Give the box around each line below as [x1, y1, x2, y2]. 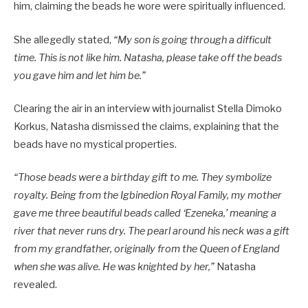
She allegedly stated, [14, 33, 113, 46]
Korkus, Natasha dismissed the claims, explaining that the [14, 120, 279, 133]
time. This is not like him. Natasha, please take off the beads [14, 51, 282, 64]
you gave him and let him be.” [14, 69, 146, 82]
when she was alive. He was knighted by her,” [14, 260, 214, 273]
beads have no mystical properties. [14, 137, 177, 151]
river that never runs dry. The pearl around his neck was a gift [14, 224, 289, 237]
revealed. [14, 278, 57, 291]
